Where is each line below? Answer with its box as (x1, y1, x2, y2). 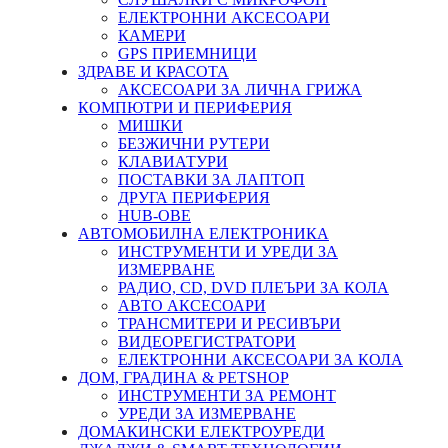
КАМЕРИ (118, 26, 186, 44)
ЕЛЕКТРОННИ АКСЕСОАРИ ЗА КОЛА (118, 350, 403, 368)
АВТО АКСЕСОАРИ (118, 296, 266, 314)
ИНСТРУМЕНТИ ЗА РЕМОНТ (118, 386, 336, 404)
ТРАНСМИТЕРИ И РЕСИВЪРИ (118, 314, 341, 332)
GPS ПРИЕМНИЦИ (118, 44, 257, 62)
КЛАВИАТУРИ (118, 152, 228, 170)
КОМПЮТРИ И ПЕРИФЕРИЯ (78, 98, 292, 116)
